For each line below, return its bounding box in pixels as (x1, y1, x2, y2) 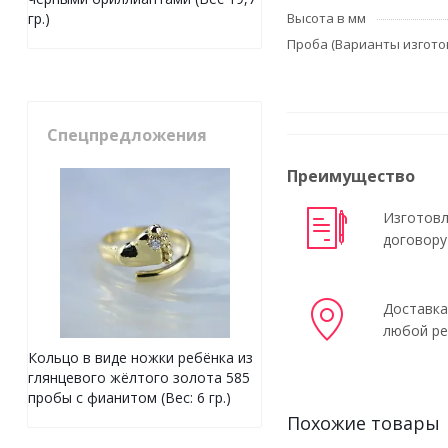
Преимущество (287, 165, 415, 187)
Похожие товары (287, 411, 440, 435)
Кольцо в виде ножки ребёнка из (28, 348, 253, 368)
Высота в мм (287, 9, 366, 27)
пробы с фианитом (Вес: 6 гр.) (28, 388, 231, 408)
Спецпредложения (47, 124, 207, 147)
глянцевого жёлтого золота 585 (28, 368, 250, 388)
